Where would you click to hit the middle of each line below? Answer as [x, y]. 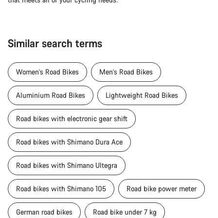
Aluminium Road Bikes [51, 95]
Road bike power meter [162, 188]
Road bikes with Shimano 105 [61, 188]
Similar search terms [55, 43]
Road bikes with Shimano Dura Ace [69, 142]
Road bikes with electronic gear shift [72, 118]
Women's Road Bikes [47, 72]
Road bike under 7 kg [125, 212]
